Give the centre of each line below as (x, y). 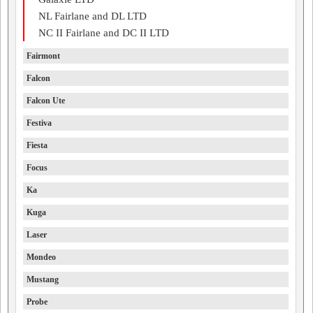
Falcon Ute (46, 101)
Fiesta (37, 145)
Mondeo (41, 257)
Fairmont (43, 56)
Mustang (43, 279)
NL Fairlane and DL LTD (93, 16)
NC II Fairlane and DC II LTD (104, 33)
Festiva (39, 123)
